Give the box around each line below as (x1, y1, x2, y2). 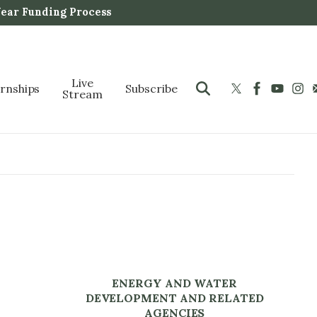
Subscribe (125, 81, 178, 96)
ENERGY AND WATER (112, 275, 237, 290)
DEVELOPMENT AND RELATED (85, 290, 264, 305)
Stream (62, 86, 103, 101)
